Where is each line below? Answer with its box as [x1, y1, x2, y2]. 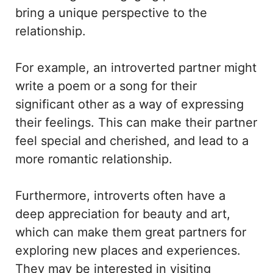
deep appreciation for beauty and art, [15, 207, 230, 222]
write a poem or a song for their [15, 79, 197, 94]
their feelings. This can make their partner [15, 115, 257, 130]
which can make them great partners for [15, 225, 246, 240]
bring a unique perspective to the [15, 5, 207, 21]
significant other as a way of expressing [15, 97, 244, 112]
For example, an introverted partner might [15, 60, 257, 76]
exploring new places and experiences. [15, 243, 241, 258]
